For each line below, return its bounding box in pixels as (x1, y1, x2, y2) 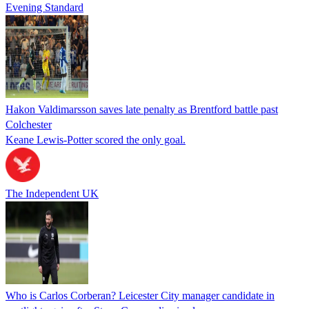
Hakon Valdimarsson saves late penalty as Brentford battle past (6, 103, 278, 115)
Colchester (6, 118, 52, 130)
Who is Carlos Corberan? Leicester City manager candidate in (6, 289, 275, 301)
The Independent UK (6, 187, 99, 199)
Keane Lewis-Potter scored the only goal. (6, 133, 186, 146)
